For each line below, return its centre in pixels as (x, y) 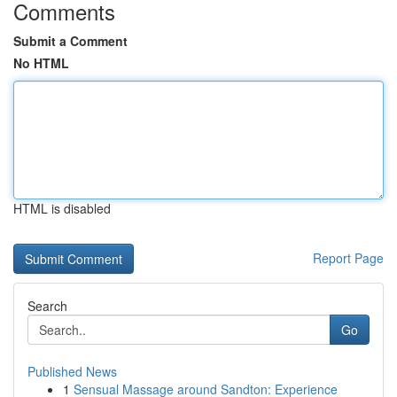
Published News (72, 371)
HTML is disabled (62, 208)
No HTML (41, 63)
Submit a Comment (70, 41)
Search (47, 306)
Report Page (348, 258)
